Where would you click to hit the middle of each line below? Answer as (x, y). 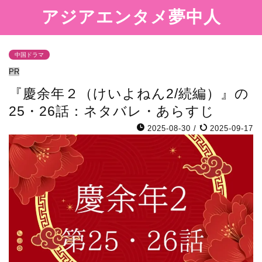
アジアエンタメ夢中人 (131, 16)
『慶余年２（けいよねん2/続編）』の (129, 94)
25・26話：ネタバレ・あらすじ (112, 111)
